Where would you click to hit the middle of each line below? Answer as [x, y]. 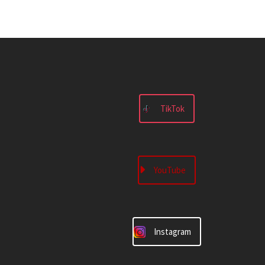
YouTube [170, 170]
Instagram [173, 232]
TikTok [173, 109]
